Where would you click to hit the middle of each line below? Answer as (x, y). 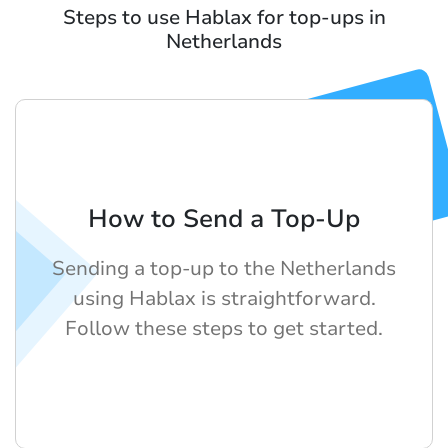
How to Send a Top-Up (224, 218)
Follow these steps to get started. (224, 328)
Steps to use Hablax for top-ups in (224, 17)
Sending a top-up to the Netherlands (224, 268)
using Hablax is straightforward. (224, 298)
